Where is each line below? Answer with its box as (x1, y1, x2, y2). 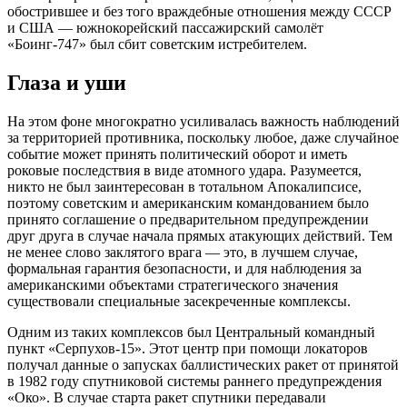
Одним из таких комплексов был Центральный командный (7, 323, 375, 340)
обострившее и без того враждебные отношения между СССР (7, 3, 392, 19)
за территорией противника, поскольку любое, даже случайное (7, 129, 399, 145)
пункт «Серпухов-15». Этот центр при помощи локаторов (7, 340, 368, 356)
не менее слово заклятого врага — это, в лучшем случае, (7, 243, 358, 260)
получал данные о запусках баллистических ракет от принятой (7, 356, 399, 372)
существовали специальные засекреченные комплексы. (7, 293, 351, 309)
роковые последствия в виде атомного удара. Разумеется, (7, 162, 362, 178)
